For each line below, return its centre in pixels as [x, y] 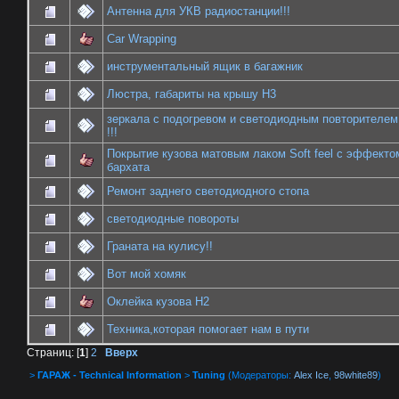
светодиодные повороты [173, 219]
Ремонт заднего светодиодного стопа [208, 191]
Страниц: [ [53, 353]
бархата [128, 167]
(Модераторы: [260, 375]
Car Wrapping [142, 39]
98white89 [356, 375]
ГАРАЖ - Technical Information [110, 375]
